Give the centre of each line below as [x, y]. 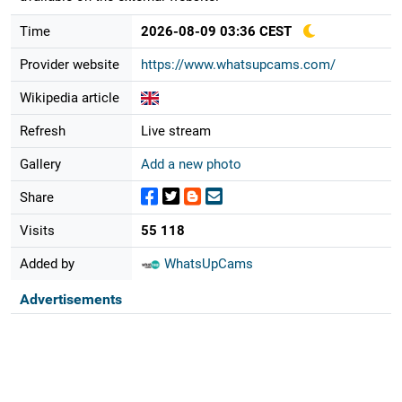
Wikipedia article [69, 97]
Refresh [42, 131]
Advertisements [70, 299]
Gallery [40, 164]
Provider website [69, 64]
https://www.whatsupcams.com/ [238, 64]
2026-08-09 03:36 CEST [216, 31]
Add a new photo [191, 164]
